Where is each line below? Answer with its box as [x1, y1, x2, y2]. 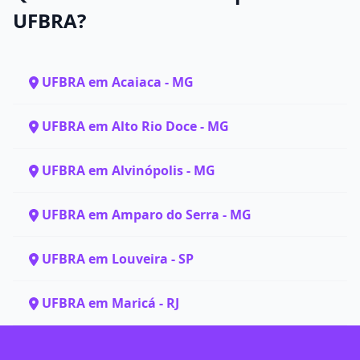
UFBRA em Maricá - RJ [42, 294, 179, 312]
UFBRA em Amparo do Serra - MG [42, 206, 252, 223]
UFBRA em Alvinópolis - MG [42, 162, 215, 179]
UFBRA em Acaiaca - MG [42, 73, 194, 91]
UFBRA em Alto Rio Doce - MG [42, 117, 229, 135]
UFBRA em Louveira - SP [42, 250, 194, 268]
